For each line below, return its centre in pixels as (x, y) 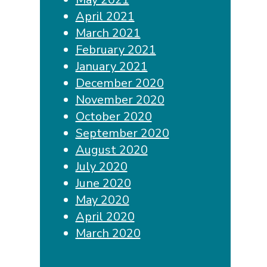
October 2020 (114, 116)
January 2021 (111, 66)
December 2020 (119, 83)
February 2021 (116, 49)
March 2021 (108, 33)
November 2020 (120, 100)
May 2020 (102, 200)
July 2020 (101, 166)
